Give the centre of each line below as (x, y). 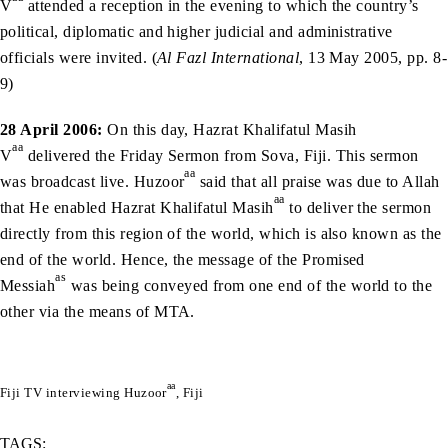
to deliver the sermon (358, 207)
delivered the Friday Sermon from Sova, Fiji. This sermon (221, 155)
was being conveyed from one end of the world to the (249, 285)
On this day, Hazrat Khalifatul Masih (229, 129)
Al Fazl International (228, 57)
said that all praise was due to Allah (317, 181)
